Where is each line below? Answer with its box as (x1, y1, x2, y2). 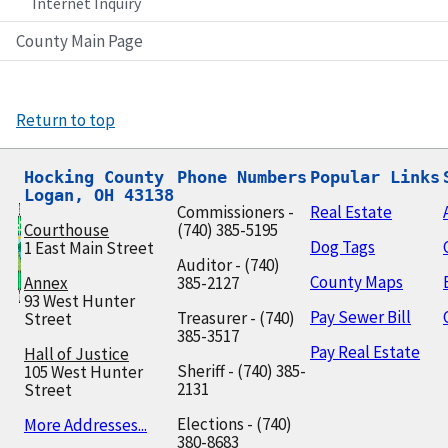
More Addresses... (24, 414, 147, 437)
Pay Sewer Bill (310, 306, 411, 329)
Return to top (16, 109, 115, 132)
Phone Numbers (177, 167, 307, 188)
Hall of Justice (24, 343, 129, 366)
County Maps (310, 271, 403, 294)
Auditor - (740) (177, 254, 280, 277)
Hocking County (24, 167, 164, 188)
